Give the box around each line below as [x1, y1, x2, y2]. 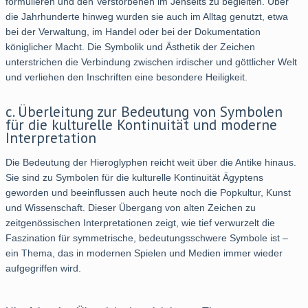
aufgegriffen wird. [5, 262, 81, 274]
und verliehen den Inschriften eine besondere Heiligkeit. [5, 71, 247, 82]
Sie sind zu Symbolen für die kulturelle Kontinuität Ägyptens [5, 171, 263, 183]
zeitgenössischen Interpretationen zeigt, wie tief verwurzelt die [5, 217, 275, 228]
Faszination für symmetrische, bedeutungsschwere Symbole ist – [5, 232, 288, 243]
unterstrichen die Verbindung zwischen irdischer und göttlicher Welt [5, 56, 297, 67]
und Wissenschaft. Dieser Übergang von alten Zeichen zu [5, 201, 256, 213]
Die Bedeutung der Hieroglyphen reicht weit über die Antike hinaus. [5, 156, 296, 168]
